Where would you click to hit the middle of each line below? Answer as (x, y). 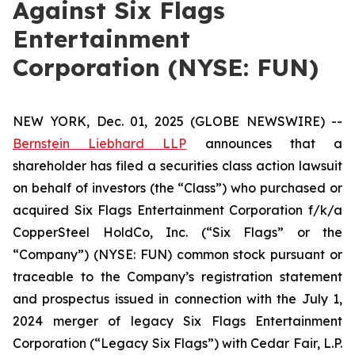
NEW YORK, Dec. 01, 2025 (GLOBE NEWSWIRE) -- (177, 121)
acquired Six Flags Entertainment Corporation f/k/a (177, 210)
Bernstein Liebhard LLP (100, 143)
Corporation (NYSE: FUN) (166, 67)
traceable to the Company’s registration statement (177, 277)
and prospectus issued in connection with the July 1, (177, 299)
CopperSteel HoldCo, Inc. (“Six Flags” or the (177, 232)
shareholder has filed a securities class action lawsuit (177, 166)
